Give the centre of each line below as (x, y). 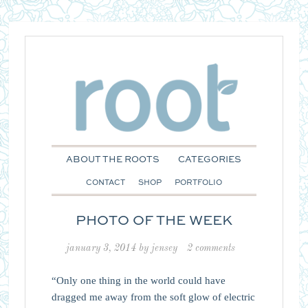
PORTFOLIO (198, 183)
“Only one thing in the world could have (138, 280)
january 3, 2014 (101, 248)
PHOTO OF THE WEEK (154, 221)
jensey (164, 248)
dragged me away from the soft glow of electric (153, 297)
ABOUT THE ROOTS (113, 160)
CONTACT (105, 183)
